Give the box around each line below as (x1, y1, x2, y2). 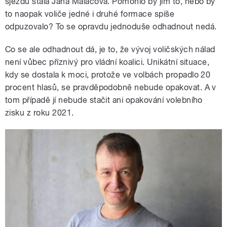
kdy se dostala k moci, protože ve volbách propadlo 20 (5, 70, 211, 80)
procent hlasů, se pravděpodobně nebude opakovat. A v (5, 83, 216, 93)
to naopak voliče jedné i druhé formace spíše (5, 9, 175, 19)
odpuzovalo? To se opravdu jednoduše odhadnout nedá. (5, 22, 219, 32)
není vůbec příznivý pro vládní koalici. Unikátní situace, (5, 57, 210, 67)
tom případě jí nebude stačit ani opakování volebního (5, 95, 203, 105)
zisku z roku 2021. (5, 108, 77, 118)
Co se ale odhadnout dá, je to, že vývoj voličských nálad (5, 45, 215, 55)
